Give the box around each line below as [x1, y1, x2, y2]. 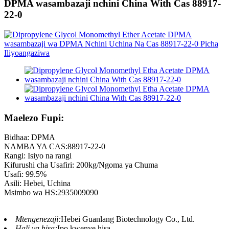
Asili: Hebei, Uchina [4, 179, 71, 188]
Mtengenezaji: [15, 215, 61, 224]
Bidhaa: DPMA [4, 133, 55, 142]
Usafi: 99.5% [4, 170, 47, 179]
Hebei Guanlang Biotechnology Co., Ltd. [61, 215, 195, 224]
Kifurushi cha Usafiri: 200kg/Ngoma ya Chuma [4, 161, 158, 170]
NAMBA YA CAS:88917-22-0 [4, 142, 105, 151]
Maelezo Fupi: [4, 112, 64, 123]
